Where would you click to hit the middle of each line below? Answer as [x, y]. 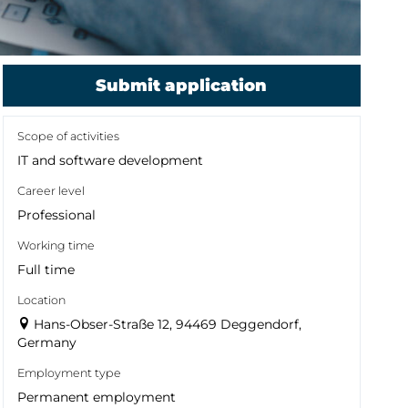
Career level [51, 190]
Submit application [182, 85]
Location [41, 300]
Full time [46, 269]
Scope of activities [68, 136]
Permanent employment [96, 397]
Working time [56, 245]
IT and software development [110, 160]
